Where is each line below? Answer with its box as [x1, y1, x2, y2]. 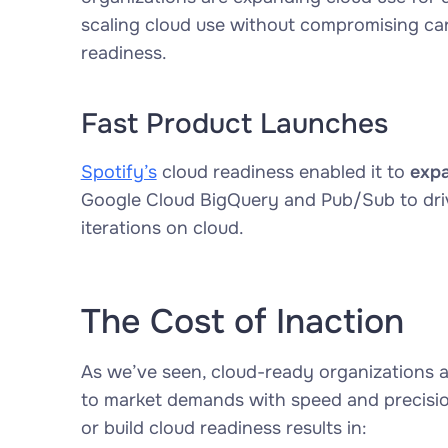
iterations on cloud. [80, 217, 244, 239]
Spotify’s [80, 161, 157, 183]
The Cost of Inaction [80, 300, 404, 343]
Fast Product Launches [80, 106, 388, 142]
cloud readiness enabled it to [156, 161, 410, 183]
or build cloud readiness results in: [80, 417, 367, 439]
